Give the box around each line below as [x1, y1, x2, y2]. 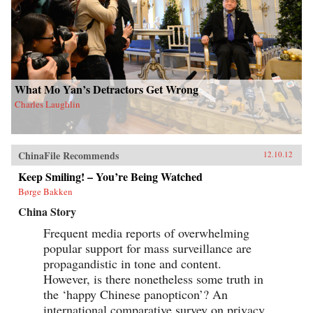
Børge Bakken [18, 185, 73, 198]
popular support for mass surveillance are [43, 240, 252, 257]
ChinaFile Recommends [18, 148, 119, 163]
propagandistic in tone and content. [43, 255, 221, 272]
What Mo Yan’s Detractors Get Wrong [15, 81, 198, 98]
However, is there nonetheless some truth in [43, 270, 263, 288]
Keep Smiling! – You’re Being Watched [18, 168, 203, 185]
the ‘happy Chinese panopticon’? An [43, 286, 228, 303]
